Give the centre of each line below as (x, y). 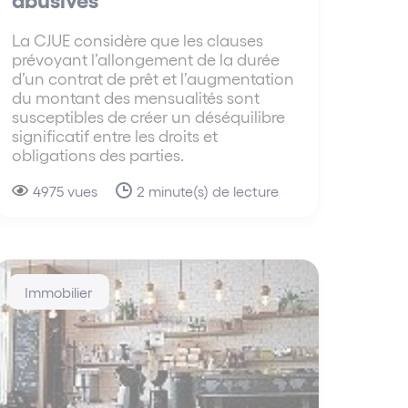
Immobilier (58, 292)
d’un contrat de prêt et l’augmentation (153, 78)
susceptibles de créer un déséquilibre (148, 117)
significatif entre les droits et (114, 136)
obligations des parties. (97, 155)
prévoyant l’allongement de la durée (145, 59)
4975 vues (65, 191)
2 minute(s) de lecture (207, 191)
